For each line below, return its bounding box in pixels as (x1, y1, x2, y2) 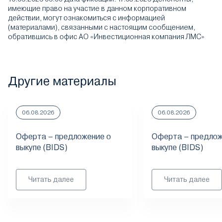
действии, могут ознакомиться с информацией (8, 14, 165, 22)
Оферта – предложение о (16, 132, 111, 141)
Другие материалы (8, 74, 116, 88)
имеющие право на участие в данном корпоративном (8, 4, 186, 12)
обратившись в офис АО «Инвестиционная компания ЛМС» (8, 33, 204, 41)
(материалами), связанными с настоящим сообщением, (8, 23, 195, 31)
